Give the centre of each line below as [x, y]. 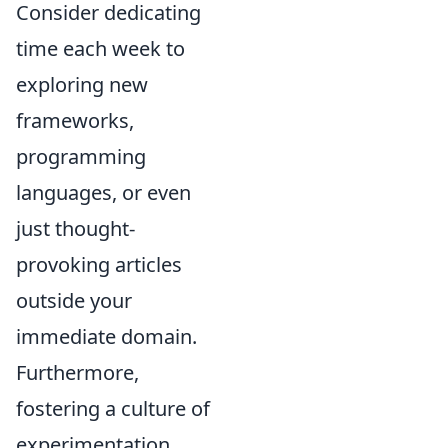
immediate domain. [106, 336]
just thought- [75, 228]
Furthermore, [77, 372]
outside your [74, 300]
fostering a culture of [113, 408]
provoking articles [99, 264]
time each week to [100, 48]
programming [81, 156]
